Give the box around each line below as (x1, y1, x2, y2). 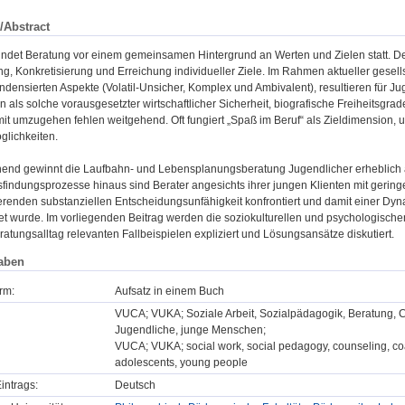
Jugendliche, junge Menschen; (115, 323, 266, 336)
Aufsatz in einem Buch (115, 284, 224, 297)
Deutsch (115, 378, 155, 391)
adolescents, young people (115, 355, 248, 369)
